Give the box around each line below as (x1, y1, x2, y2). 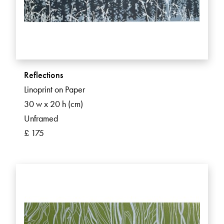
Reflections (24, 69, 63, 81)
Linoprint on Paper (24, 83, 85, 95)
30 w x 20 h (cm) (24, 98, 83, 110)
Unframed (24, 112, 58, 124)
